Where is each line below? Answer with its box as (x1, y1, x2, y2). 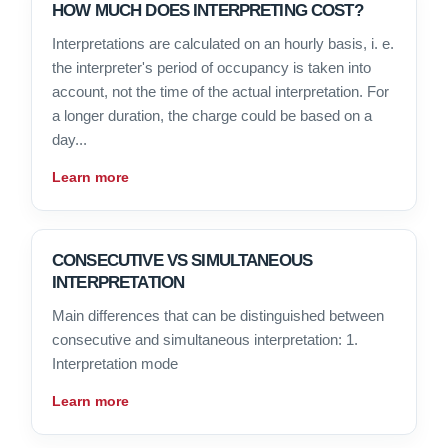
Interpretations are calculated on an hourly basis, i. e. (52, 35, 394, 53)
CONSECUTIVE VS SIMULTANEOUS (52, 251, 313, 271)
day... (52, 131, 87, 149)
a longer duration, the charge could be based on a (52, 107, 372, 125)
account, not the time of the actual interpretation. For (52, 83, 389, 101)
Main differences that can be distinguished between (52, 307, 384, 325)
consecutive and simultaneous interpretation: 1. (52, 331, 358, 349)
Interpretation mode (52, 355, 178, 373)
